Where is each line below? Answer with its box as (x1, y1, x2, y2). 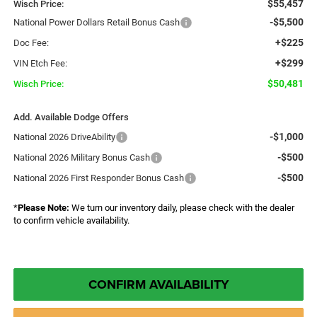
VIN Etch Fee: (13, 57, 67, 69)
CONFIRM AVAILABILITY (88, 275, 229, 294)
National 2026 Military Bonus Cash (13, 151, 150, 163)
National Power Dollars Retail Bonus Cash (13, 16, 180, 28)
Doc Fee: (13, 37, 49, 48)
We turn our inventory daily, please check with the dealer (69, 202, 294, 213)
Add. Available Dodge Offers (13, 111, 129, 122)
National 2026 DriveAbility (13, 131, 115, 142)
